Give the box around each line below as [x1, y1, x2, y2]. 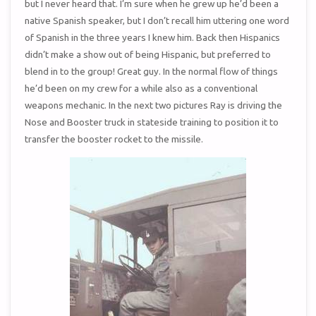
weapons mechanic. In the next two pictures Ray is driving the [25, 99, 283, 111]
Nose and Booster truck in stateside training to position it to [25, 116, 279, 128]
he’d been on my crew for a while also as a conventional [25, 83, 258, 95]
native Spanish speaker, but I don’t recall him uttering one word [25, 15, 290, 27]
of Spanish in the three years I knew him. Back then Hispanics [25, 32, 281, 44]
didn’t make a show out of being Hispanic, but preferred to [25, 49, 272, 61]
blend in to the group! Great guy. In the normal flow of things [25, 66, 279, 78]
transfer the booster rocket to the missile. [25, 133, 204, 145]
